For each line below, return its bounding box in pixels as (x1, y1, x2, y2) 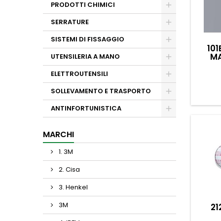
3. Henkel (57, 183, 88, 192)
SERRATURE (51, 17, 89, 27)
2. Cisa (57, 165, 80, 174)
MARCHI (43, 129, 74, 140)
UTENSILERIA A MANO (51, 52, 120, 61)
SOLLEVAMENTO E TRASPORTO (51, 86, 151, 96)
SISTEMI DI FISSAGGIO (51, 35, 124, 44)
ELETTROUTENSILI (51, 69, 108, 78)
